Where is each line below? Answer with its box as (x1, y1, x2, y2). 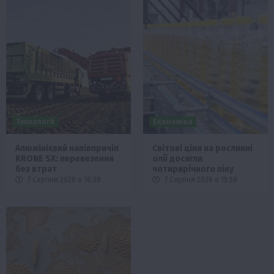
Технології (16, 117, 54, 126)
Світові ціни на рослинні (152, 143, 253, 154)
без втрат (15, 163, 57, 174)
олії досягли (152, 153, 202, 164)
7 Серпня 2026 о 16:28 (26, 175, 101, 184)
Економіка (153, 117, 193, 126)
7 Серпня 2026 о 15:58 (163, 175, 237, 184)
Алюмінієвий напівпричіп (15, 143, 119, 154)
